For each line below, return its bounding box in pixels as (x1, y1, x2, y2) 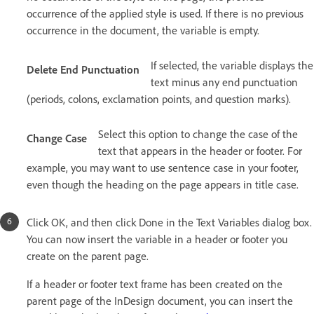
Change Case (27, 131, 87, 146)
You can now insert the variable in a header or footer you (27, 232, 287, 247)
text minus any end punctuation (151, 75, 298, 90)
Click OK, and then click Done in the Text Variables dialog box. (27, 215, 312, 230)
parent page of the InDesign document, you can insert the (27, 294, 293, 308)
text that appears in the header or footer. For (98, 144, 302, 158)
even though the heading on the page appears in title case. (27, 177, 299, 192)
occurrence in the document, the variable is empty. (27, 23, 259, 38)
